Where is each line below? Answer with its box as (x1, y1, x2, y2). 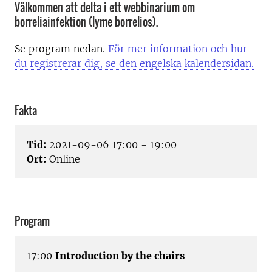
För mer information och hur (108, 42, 247, 55)
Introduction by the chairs (55, 249, 185, 262)
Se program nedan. (15, 42, 108, 55)
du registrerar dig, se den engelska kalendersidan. (15, 57, 254, 69)
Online (46, 153, 80, 166)
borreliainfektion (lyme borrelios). (15, 14, 158, 30)
